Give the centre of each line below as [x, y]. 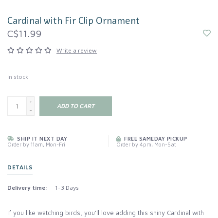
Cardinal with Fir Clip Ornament [73, 21]
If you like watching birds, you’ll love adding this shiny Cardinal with [106, 213]
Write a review [77, 51]
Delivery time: [27, 188]
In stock [18, 77]
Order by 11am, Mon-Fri [36, 145]
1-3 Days [67, 188]
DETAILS [20, 167]
